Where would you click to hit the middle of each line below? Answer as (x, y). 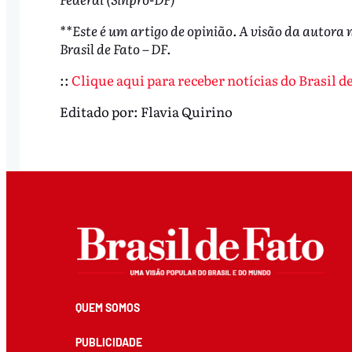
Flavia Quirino (186, 111)
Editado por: (100, 111)
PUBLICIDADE (108, 342)
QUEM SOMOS (107, 307)
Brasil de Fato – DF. (115, 48)
